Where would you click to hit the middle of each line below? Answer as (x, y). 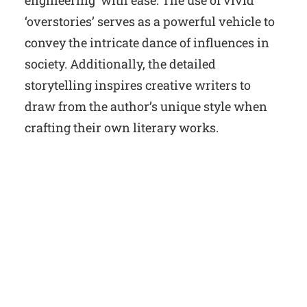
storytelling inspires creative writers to (138, 85)
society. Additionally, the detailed (120, 64)
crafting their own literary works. (122, 127)
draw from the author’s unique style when (146, 106)
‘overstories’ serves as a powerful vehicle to (150, 21)
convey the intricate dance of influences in (147, 42)
